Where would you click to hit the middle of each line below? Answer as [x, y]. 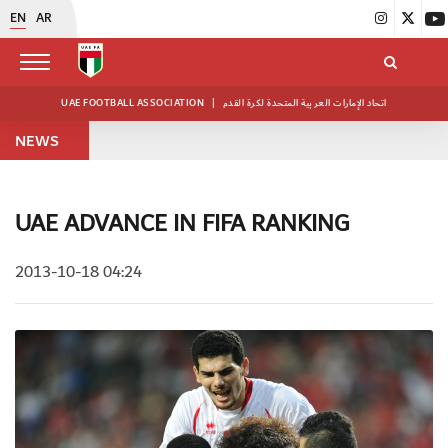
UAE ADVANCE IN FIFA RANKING [182, 224]
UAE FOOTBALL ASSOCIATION [134, 103]
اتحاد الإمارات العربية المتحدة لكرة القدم [304, 103]
